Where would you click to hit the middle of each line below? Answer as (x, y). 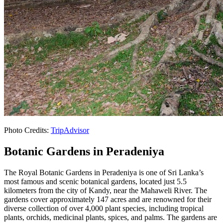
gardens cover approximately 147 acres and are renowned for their (108, 200)
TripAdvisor (70, 130)
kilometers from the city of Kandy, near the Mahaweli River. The (106, 191)
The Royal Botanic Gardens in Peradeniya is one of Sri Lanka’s (104, 173)
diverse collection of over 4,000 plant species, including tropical (104, 209)
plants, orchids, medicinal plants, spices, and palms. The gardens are (111, 218)
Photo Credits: (27, 130)
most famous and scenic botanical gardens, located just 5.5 (95, 182)
